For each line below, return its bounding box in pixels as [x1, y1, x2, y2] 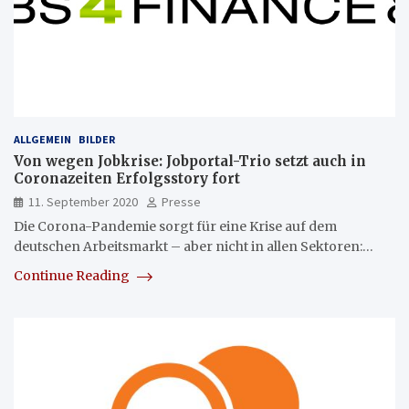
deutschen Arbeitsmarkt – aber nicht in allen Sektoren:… [14, 238, 373, 256]
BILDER [79, 132, 115, 147]
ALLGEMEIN [14, 132, 71, 147]
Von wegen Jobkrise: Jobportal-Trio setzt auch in [14, 152, 366, 171]
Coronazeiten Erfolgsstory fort [14, 170, 240, 188]
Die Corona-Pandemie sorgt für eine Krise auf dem [14, 218, 337, 236]
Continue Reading [14, 267, 132, 285]
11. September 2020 [28, 194, 138, 211]
